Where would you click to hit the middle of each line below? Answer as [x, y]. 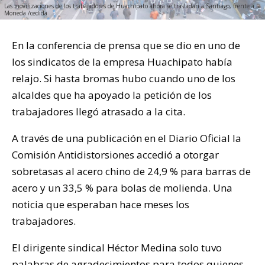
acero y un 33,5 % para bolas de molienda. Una [122, 188]
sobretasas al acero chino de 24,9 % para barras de [131, 172]
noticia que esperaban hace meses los [101, 205]
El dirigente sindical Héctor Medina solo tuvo [117, 248]
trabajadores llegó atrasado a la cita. [98, 112]
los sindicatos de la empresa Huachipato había [122, 62]
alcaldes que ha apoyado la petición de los [112, 95]
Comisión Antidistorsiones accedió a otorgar [115, 155]
